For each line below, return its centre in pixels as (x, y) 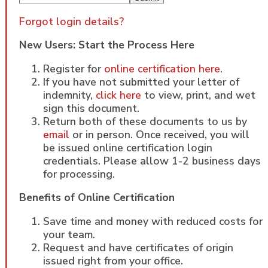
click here (118, 95)
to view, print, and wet (198, 95)
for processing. (79, 174)
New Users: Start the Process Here (106, 45)
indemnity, (69, 95)
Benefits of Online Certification (97, 198)
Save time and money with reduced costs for (153, 222)
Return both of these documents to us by (145, 121)
